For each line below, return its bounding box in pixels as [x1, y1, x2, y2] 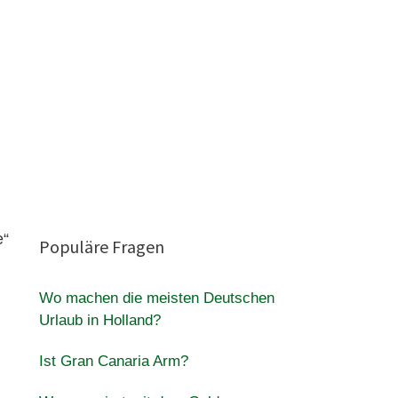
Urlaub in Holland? [38, 312, 161, 329]
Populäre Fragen [38, 235, 164, 258]
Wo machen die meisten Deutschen [38, 290, 275, 306]
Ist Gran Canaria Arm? [38, 353, 188, 370]
